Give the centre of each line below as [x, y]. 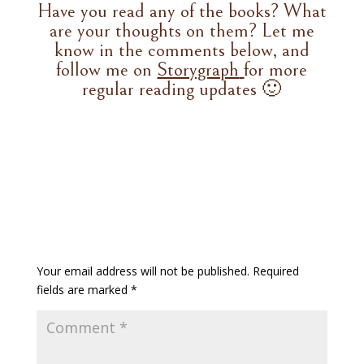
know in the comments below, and [182, 51]
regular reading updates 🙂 [182, 90]
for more [276, 70]
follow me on [107, 70]
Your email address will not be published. [143, 271]
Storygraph [198, 70]
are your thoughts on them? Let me [182, 31]
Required [275, 271]
